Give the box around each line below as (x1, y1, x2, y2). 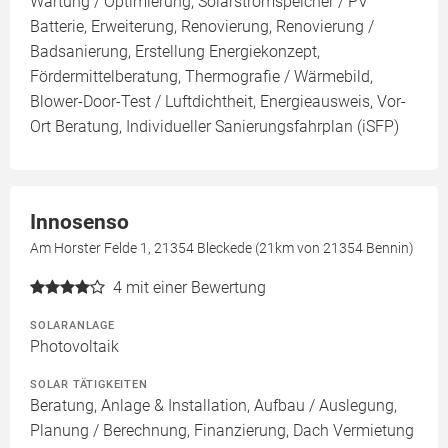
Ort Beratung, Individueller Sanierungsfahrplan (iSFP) (30, 117, 399, 136)
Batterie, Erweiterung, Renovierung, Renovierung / (30, 17, 374, 36)
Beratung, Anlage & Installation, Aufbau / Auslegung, (30, 396, 397, 415)
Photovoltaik (30, 337, 119, 356)
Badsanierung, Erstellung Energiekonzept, (30, 42, 320, 61)
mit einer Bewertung (126, 278, 266, 297)
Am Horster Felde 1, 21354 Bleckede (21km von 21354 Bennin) (30, 240, 414, 256)
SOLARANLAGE (30, 318, 115, 332)
